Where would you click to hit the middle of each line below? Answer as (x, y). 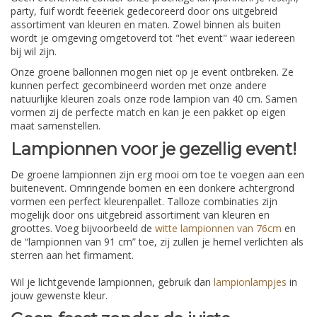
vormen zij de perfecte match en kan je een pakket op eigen (148, 113)
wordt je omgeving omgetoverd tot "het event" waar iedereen (153, 38)
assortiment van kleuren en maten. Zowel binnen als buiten (146, 25)
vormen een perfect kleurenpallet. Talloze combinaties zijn (144, 201)
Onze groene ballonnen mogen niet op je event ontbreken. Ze (152, 72)
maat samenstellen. (56, 126)
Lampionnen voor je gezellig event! (154, 149)
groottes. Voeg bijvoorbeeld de (83, 228)
